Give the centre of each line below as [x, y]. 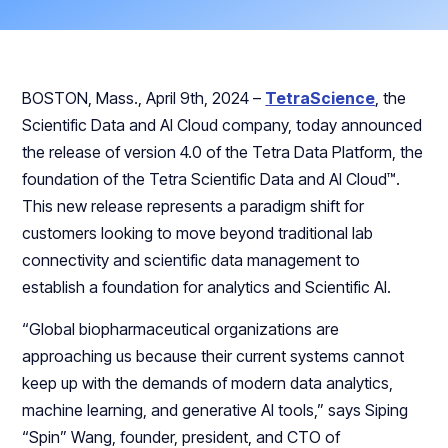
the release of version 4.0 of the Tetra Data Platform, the [223, 152]
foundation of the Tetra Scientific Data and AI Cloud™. [211, 179]
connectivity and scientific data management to [191, 260]
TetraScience [320, 98]
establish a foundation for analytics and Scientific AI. [207, 287]
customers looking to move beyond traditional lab [198, 233]
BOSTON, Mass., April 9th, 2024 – [144, 98]
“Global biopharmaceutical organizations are [181, 329]
